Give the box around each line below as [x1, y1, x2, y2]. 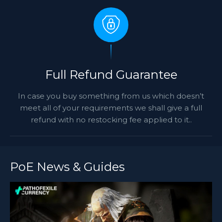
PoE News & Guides [10, 160, 125, 174]
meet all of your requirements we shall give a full [20, 103, 202, 112]
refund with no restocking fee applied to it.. [30, 115, 192, 124]
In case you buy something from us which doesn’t [18, 91, 204, 101]
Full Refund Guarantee [45, 67, 177, 82]
